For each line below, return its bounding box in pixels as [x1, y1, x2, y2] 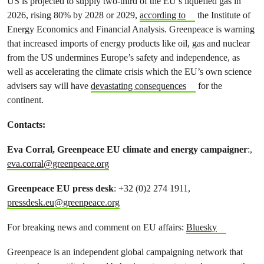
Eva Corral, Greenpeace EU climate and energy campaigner [7, 144, 247, 155]
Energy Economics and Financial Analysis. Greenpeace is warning [7, 24, 255, 35]
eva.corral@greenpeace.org [7, 158, 109, 169]
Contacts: [7, 119, 45, 130]
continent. [7, 94, 44, 105]
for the [195, 80, 222, 91]
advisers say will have [7, 80, 91, 91]
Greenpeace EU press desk [7, 183, 114, 194]
